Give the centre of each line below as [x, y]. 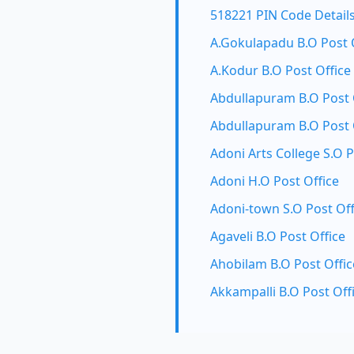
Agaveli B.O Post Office [278, 236]
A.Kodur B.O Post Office [281, 70]
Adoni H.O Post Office [275, 181]
